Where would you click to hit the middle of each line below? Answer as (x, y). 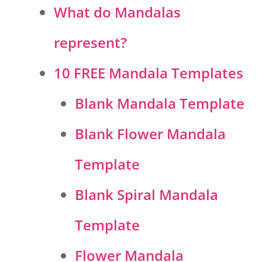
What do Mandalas (117, 12)
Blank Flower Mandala (150, 134)
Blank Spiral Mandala (146, 195)
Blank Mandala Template (160, 104)
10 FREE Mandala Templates (149, 73)
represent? (90, 43)
